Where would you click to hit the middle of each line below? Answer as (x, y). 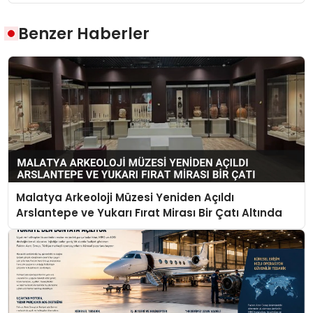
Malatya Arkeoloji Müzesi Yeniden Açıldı (125, 198)
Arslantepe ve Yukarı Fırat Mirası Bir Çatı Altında (150, 213)
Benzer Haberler (84, 33)
